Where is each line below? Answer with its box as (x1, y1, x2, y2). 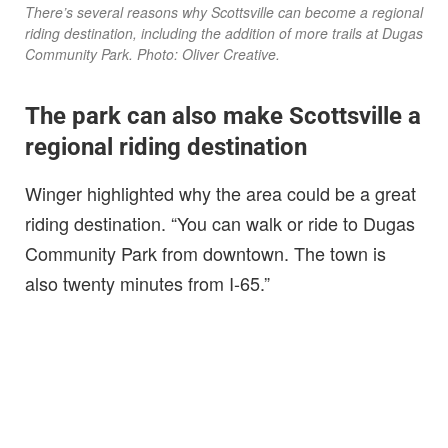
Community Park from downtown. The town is (25, 240, 386, 267)
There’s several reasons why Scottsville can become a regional (25, 2, 423, 23)
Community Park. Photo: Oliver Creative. (25, 44, 280, 65)
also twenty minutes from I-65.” (25, 270, 270, 297)
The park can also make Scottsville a (25, 102, 421, 131)
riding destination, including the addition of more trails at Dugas (25, 23, 423, 44)
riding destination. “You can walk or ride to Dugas (25, 210, 415, 237)
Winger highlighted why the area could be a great (25, 180, 416, 207)
